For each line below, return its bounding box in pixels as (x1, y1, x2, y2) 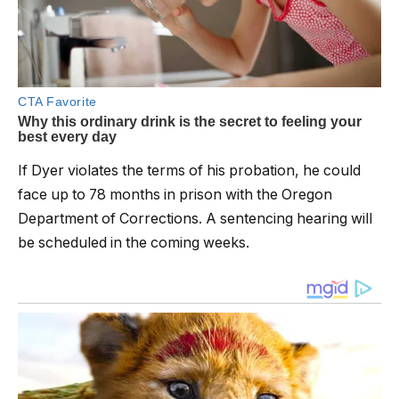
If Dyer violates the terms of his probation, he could (18, 162, 361, 180)
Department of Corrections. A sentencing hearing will (18, 210, 372, 228)
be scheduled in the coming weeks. (18, 234, 249, 252)
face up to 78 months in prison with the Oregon (18, 186, 332, 204)
